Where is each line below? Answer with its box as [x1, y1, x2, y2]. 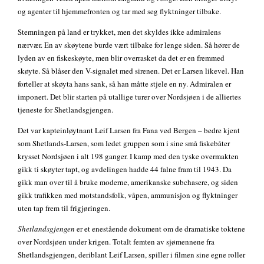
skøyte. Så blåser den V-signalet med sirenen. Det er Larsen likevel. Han [18, 65, 244, 77]
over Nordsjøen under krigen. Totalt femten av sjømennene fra [18, 236, 214, 247]
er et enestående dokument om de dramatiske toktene [75, 223, 245, 235]
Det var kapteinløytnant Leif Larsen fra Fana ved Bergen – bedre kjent [18, 125, 240, 136]
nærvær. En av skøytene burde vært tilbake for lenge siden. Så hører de [18, 39, 240, 51]
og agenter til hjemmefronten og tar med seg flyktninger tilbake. [18, 6, 221, 17]
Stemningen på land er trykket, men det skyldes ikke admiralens [18, 27, 221, 38]
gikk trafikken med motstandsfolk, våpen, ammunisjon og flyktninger [18, 190, 237, 201]
